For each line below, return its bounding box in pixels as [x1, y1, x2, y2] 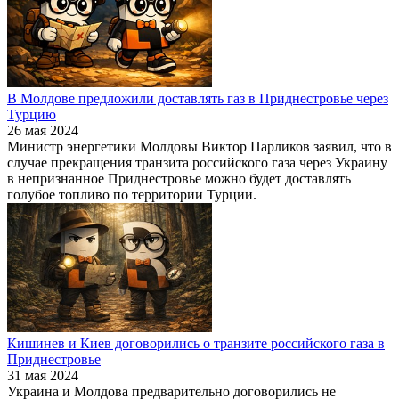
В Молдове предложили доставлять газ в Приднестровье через [7, 90, 388, 106]
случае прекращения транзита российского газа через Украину [7, 154, 387, 170]
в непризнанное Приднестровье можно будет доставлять [7, 170, 351, 186]
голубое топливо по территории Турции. [7, 186, 256, 202]
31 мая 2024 [7, 367, 78, 383]
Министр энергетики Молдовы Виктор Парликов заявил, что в [7, 138, 392, 154]
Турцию [7, 106, 56, 122]
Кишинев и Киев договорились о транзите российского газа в [7, 335, 385, 351]
